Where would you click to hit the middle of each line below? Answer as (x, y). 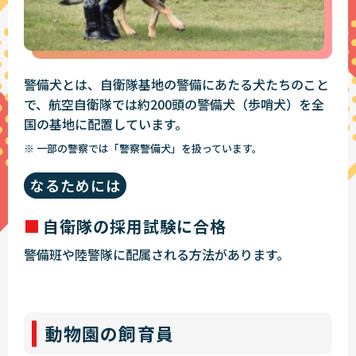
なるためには (75, 186)
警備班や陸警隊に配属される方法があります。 (157, 255)
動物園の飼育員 (110, 333)
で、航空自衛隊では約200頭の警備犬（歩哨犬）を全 (174, 104)
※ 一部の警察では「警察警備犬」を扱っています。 (143, 149)
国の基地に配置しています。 (106, 124)
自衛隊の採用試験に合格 (135, 226)
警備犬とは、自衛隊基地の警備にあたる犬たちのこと (176, 85)
